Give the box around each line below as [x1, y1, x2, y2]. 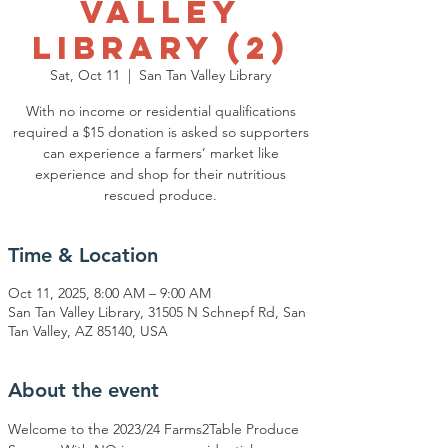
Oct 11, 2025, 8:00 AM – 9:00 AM [8, 284, 211, 302]
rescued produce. [104, 186, 217, 204]
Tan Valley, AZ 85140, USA [8, 322, 168, 340]
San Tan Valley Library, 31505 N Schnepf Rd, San [8, 303, 306, 321]
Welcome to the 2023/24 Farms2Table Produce [8, 420, 303, 438]
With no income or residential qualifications [25, 102, 296, 120]
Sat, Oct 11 [50, 66, 120, 84]
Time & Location [8, 243, 158, 267]
